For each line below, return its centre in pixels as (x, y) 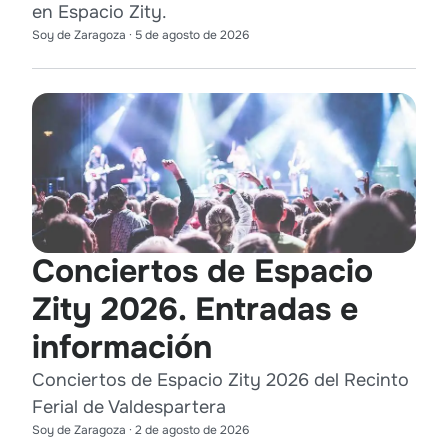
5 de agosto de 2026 (192, 34)
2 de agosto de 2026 (192, 429)
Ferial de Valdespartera (129, 406)
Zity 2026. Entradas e (195, 309)
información (122, 347)
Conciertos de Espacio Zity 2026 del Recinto (220, 379)
